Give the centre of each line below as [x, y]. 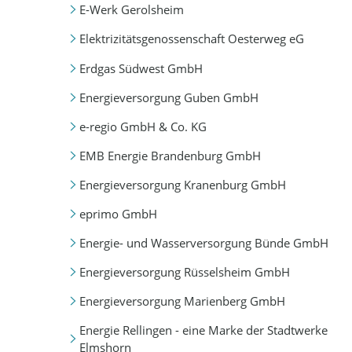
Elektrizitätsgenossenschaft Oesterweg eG [191, 39]
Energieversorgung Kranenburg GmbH [182, 184]
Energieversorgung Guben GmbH [169, 97]
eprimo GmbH [118, 213]
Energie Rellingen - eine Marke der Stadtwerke [203, 330]
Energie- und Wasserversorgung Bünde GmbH [203, 242]
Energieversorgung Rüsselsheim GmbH [184, 271]
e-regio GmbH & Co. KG [143, 126]
